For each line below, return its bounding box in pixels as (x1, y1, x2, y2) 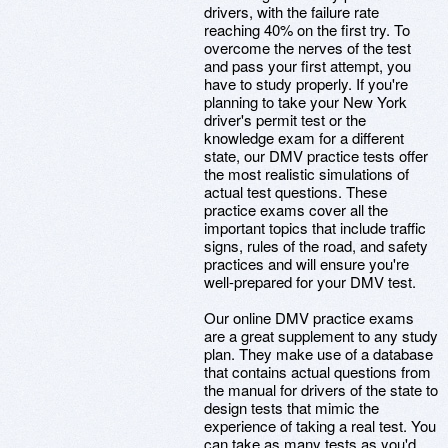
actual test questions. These (204, 181, 387, 202)
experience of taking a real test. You (204, 415, 436, 436)
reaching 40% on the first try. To (204, 19, 410, 40)
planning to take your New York (204, 91, 407, 112)
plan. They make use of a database (204, 343, 433, 364)
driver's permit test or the (204, 109, 366, 130)
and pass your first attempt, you (204, 55, 411, 76)
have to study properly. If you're (204, 73, 408, 94)
